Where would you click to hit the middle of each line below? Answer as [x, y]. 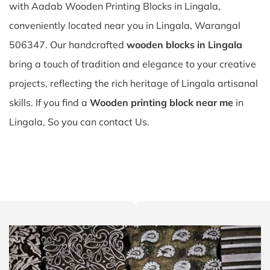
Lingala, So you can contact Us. [79, 122]
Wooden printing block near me [162, 102]
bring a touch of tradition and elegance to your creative [133, 64]
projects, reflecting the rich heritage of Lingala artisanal [133, 83]
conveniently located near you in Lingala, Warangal [125, 25]
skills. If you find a [49, 102]
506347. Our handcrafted [68, 45]
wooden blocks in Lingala [184, 45]
